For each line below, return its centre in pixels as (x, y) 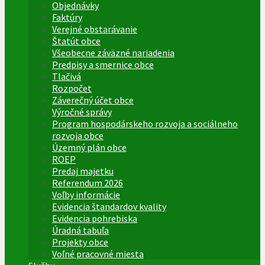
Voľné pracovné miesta (98, 254)
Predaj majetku (83, 171)
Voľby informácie (86, 195)
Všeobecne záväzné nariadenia (113, 53)
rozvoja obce (78, 135)
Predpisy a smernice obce (103, 64)
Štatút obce (76, 41)
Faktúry (67, 17)
